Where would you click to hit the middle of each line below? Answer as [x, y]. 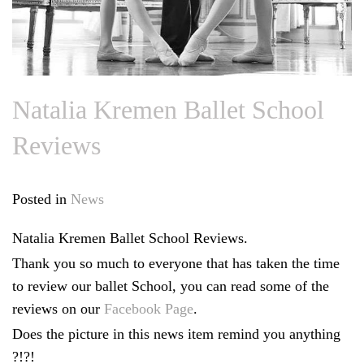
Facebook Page [149, 309]
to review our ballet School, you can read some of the [171, 286]
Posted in [41, 199]
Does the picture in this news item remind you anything [176, 334]
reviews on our [58, 309]
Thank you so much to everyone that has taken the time [176, 264]
